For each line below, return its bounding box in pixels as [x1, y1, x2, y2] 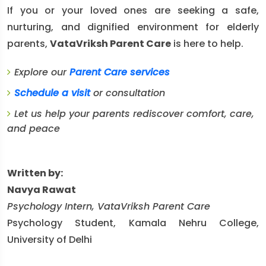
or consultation [90, 86, 165, 100]
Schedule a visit [14, 86, 90, 100]
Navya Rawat [7, 183, 76, 197]
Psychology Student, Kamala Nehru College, [7, 216, 259, 230]
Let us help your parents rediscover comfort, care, [14, 107, 254, 121]
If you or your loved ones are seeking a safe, [7, 4, 259, 17]
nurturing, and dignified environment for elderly [7, 20, 259, 34]
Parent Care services [69, 65, 170, 79]
